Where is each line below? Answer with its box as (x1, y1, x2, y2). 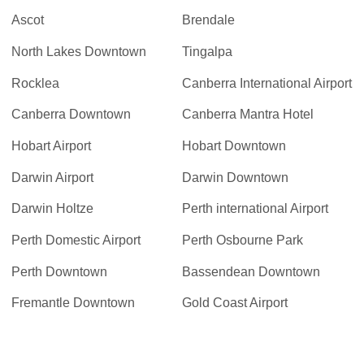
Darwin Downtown (182, 170, 288, 184)
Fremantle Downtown (11, 296, 136, 310)
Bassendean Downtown (182, 264, 320, 279)
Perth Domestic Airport (11, 233, 141, 248)
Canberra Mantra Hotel (182, 107, 314, 122)
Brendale (182, 13, 235, 28)
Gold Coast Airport (182, 296, 288, 310)
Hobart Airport (11, 138, 92, 153)
